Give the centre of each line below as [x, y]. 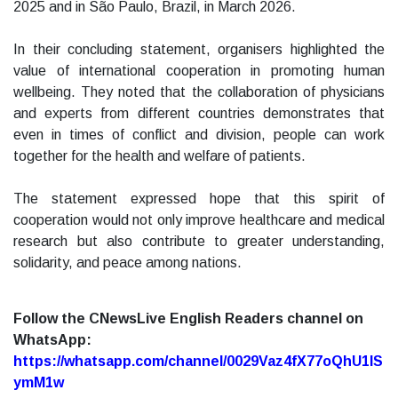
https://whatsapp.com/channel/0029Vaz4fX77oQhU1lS [198, 362]
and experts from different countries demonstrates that [199, 114]
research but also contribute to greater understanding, [199, 242]
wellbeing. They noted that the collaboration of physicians [199, 92]
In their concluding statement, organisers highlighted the [199, 50]
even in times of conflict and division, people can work [199, 135]
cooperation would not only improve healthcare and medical [199, 220]
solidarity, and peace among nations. [127, 263]
